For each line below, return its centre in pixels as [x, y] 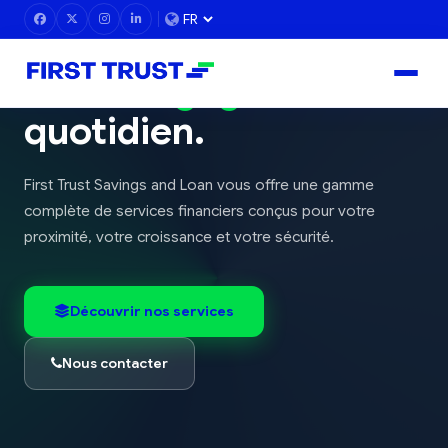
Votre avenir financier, [222, 48]
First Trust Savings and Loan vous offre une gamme [199, 184]
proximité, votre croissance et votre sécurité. [179, 236]
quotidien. [114, 130]
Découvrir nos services [152, 310]
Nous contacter [115, 362]
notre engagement [190, 89]
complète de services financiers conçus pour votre [199, 210]
